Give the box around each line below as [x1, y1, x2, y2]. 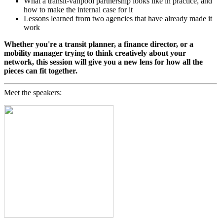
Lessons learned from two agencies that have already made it [24, 14, 212, 23]
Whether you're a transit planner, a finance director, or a [4, 40, 193, 49]
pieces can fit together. [4, 67, 77, 75]
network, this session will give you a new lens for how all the [4, 58, 203, 67]
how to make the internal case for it [24, 5, 133, 14]
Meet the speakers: [4, 88, 62, 97]
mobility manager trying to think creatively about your [4, 49, 186, 58]
